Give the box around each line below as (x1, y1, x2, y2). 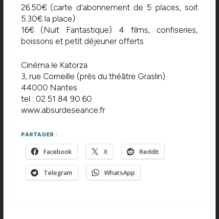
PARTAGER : (21, 131, 57, 138)
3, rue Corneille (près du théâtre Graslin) (21, 71, 165, 81)
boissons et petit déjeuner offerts (21, 36, 144, 46)
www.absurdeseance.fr (21, 105, 105, 115)
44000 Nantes (21, 82, 77, 92)
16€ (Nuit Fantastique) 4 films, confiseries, (21, 25, 198, 35)
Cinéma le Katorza (21, 60, 88, 70)
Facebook (43, 147, 72, 156)
